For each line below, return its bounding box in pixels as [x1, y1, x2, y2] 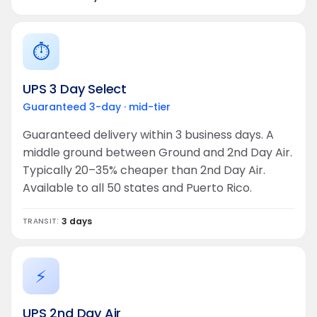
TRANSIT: [23, 215, 62, 226]
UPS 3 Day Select [23, 80, 127, 98]
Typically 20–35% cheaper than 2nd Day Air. [23, 162, 265, 178]
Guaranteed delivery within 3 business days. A [23, 127, 274, 143]
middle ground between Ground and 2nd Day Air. [23, 144, 292, 161]
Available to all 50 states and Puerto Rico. [23, 180, 252, 196]
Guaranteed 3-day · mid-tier [23, 100, 171, 114]
